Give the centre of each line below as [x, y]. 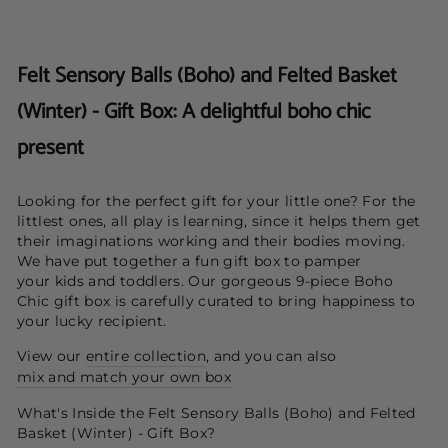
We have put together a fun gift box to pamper [189, 260]
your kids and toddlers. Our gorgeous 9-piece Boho [205, 280]
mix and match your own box [124, 376]
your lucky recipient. [94, 320]
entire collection [146, 355]
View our [52, 355]
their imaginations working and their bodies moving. [211, 240]
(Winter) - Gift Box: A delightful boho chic [194, 111]
